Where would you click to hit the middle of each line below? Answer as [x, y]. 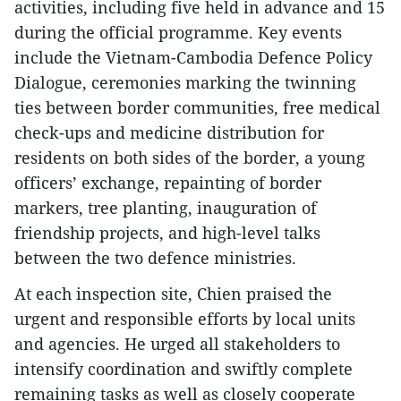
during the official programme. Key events [178, 32]
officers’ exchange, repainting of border [168, 182]
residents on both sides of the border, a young [190, 157]
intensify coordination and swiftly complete [183, 368]
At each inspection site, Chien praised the [173, 293]
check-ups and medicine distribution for [169, 132]
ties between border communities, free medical [197, 107]
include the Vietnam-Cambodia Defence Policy [193, 57]
